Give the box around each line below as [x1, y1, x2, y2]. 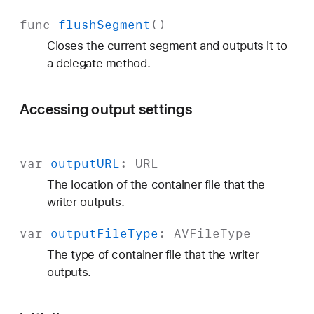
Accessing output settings [20, 100, 192, 118]
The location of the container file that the [46, 177, 265, 192]
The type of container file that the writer [46, 247, 259, 262]
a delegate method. [46, 55, 151, 70]
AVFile [174, 226, 220, 242]
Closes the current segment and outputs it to [46, 38, 287, 53]
